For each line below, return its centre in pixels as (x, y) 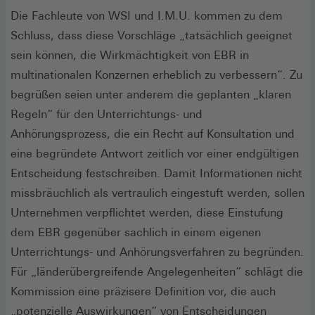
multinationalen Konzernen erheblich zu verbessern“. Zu (156, 75)
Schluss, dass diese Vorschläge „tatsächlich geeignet (152, 35)
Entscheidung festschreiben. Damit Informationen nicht (156, 173)
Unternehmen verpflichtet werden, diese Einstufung (147, 212)
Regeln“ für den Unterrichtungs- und (107, 114)
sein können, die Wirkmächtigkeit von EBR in (130, 55)
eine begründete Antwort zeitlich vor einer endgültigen (155, 153)
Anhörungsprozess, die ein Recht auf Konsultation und (153, 134)
